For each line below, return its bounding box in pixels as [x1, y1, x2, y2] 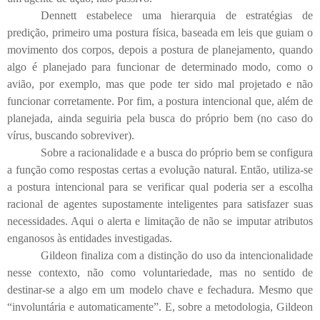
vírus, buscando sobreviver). [7, 129, 134, 142]
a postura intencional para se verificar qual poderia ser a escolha [7, 181, 313, 194]
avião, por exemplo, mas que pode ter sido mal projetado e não [7, 78, 313, 91]
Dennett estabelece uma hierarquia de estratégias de [41, 9, 313, 22]
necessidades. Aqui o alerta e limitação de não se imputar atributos [7, 215, 313, 228]
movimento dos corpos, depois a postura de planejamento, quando [7, 44, 313, 56]
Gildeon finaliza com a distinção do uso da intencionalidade [41, 249, 313, 262]
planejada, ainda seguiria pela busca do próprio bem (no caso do [7, 112, 313, 125]
